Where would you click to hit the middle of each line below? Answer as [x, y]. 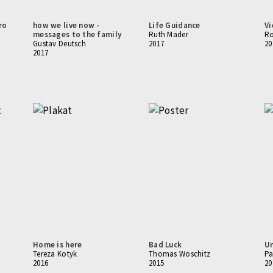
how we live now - [66, 25]
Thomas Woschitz [180, 254]
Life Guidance [175, 25]
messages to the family [77, 34]
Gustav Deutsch [59, 44]
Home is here [58, 245]
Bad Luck [165, 245]
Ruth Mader [168, 34]
